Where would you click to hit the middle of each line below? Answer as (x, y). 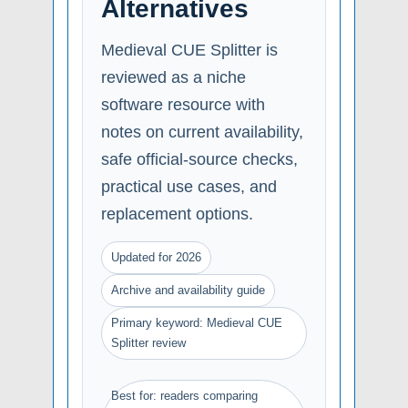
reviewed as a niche (173, 77)
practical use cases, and (189, 186)
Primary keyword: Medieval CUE (197, 322)
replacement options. (177, 214)
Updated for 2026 (156, 257)
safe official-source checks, (199, 159)
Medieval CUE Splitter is (189, 50)
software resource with (183, 104)
